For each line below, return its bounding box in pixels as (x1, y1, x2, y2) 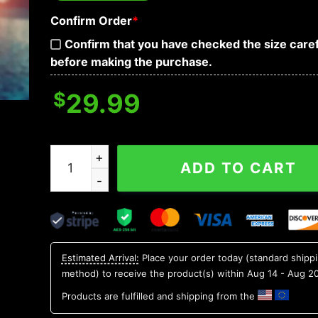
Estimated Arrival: (61, 251, 139, 263)
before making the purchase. (50, 55, 212, 70)
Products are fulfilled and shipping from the (61, 290, 258, 302)
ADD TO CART (180, 158, 297, 177)
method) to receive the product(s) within (61, 267, 247, 279)
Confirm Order (50, 13, 132, 28)
